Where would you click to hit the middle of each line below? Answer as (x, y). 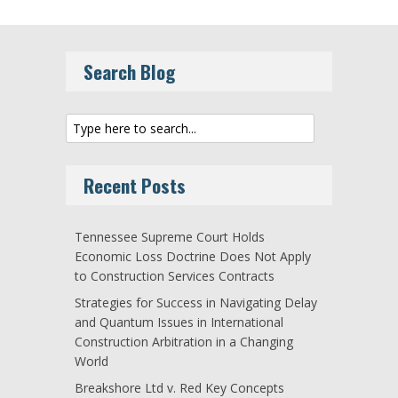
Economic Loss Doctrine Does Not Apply (193, 256)
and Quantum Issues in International (179, 322)
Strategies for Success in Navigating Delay (196, 303)
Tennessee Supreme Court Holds (170, 236)
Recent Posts (135, 185)
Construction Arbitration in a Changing (184, 342)
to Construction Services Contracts (175, 275)
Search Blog (129, 72)
